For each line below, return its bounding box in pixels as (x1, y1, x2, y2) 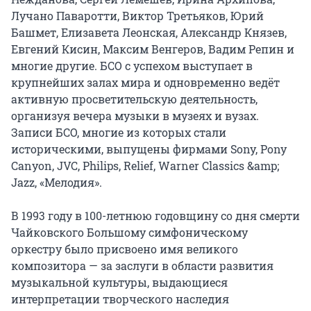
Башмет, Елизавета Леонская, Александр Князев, (11, 25, 287, 40)
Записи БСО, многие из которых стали (11, 125, 226, 140)
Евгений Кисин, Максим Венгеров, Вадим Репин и (11, 42, 294, 57)
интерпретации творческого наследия (11, 292, 229, 307)
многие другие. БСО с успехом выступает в (11, 58, 253, 74)
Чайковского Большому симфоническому (11, 225, 248, 240)
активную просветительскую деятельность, (11, 92, 258, 107)
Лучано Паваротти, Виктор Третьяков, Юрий (11, 8, 264, 24)
